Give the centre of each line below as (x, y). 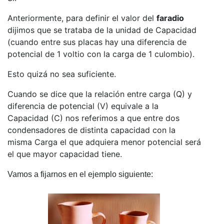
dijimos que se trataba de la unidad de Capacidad (102, 30)
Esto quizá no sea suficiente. (62, 74)
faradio (170, 18)
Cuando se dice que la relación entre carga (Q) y (100, 94)
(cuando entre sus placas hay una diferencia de (97, 42)
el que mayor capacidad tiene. (65, 154)
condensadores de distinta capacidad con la (91, 130)
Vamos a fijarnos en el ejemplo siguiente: (80, 174)
